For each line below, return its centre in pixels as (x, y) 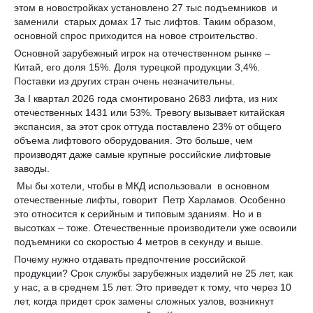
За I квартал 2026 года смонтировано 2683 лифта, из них (146, 98)
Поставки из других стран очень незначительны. (124, 81)
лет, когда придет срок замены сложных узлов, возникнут (144, 301)
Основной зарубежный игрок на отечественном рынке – (142, 53)
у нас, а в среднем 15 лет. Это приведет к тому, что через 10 (153, 287)
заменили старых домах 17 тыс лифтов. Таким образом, (145, 21)
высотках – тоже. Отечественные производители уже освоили (155, 227)
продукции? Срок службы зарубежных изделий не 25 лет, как (153, 273)
